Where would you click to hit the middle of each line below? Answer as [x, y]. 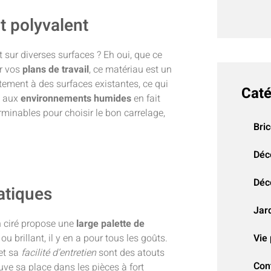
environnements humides [76, 99]
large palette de [110, 224]
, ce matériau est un [130, 70]
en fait [146, 99]
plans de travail [56, 70]
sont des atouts [130, 253]
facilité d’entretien [59, 253]
